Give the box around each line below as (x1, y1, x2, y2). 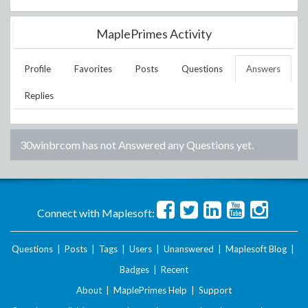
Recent (161, 264, 188, 275)
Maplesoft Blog (225, 243, 287, 254)
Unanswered (164, 243, 214, 254)
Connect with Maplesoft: (36, 206, 155, 219)
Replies (25, 90, 54, 101)
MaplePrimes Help (113, 285, 187, 296)
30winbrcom (20, 138, 80, 151)
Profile (25, 63, 51, 74)
